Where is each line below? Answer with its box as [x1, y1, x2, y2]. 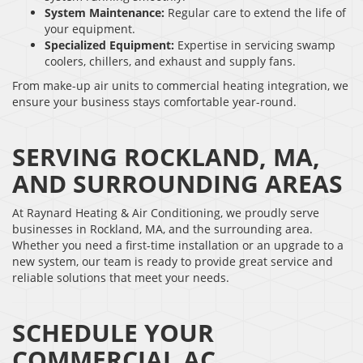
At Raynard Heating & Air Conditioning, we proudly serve [12, 204, 319, 220]
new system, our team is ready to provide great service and [12, 253, 333, 269]
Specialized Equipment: [45, 36, 174, 53]
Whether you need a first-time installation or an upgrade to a [12, 237, 344, 253]
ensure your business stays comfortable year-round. [12, 93, 297, 109]
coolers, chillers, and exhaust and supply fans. [45, 53, 296, 69]
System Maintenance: [45, 4, 164, 20]
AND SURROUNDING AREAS [12, 166, 343, 200]
